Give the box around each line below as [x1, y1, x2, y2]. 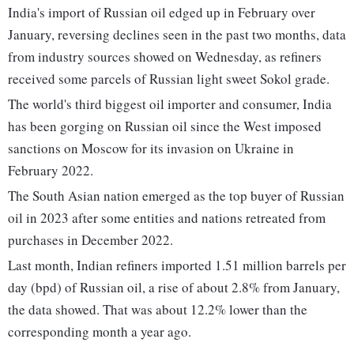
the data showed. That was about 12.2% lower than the [8, 300, 307, 319]
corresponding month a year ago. [8, 322, 191, 341]
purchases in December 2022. [8, 231, 173, 250]
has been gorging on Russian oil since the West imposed [8, 117, 322, 136]
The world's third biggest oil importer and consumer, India [8, 95, 332, 114]
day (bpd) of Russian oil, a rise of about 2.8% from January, [8, 278, 340, 297]
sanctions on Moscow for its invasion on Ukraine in [8, 139, 294, 158]
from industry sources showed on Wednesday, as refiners [8, 47, 322, 66]
